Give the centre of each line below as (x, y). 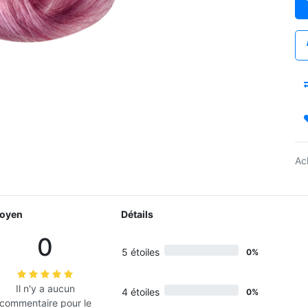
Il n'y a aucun (45, 288)
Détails (137, 214)
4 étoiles (140, 292)
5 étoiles (140, 252)
